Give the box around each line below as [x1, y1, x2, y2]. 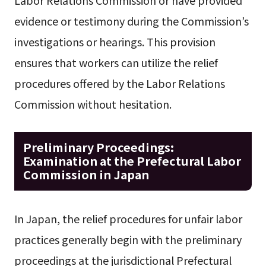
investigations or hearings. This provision [14, 33, 216, 49]
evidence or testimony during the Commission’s [14, 12, 249, 28]
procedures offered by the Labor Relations [14, 75, 225, 91]
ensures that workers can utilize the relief [14, 54, 218, 70]
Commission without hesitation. [14, 96, 172, 112]
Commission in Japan [23, 166, 149, 183]
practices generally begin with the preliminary [14, 231, 242, 247]
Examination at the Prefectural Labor [23, 152, 241, 170]
